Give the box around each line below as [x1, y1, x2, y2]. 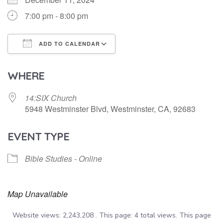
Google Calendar [125, 57, 186, 69]
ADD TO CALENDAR [37, 40, 100, 48]
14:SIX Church [25, 92, 77, 104]
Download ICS [25, 57, 77, 69]
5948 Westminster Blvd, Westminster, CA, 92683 [25, 103, 196, 115]
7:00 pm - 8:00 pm [25, 10, 88, 22]
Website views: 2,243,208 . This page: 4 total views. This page [12, 211, 211, 221]
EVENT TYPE [7, 129, 69, 144]
